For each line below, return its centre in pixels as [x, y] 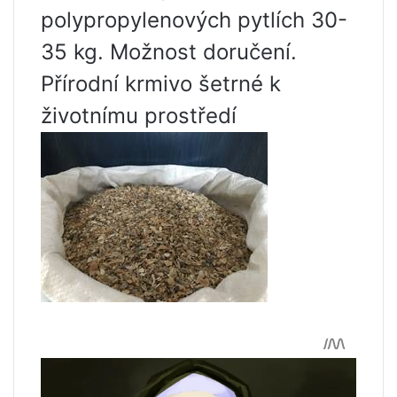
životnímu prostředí [139, 116]
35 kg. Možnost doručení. [169, 52]
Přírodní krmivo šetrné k [161, 84]
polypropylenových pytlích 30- [194, 20]
